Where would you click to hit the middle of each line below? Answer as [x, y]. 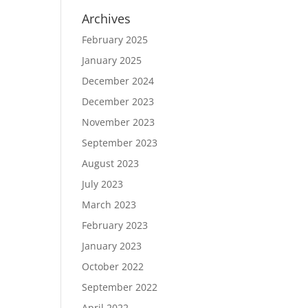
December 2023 [118, 101]
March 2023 [109, 205]
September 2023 [120, 143]
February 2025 [115, 40]
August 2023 [111, 163]
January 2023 [112, 246]
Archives [107, 19]
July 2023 [103, 184]
